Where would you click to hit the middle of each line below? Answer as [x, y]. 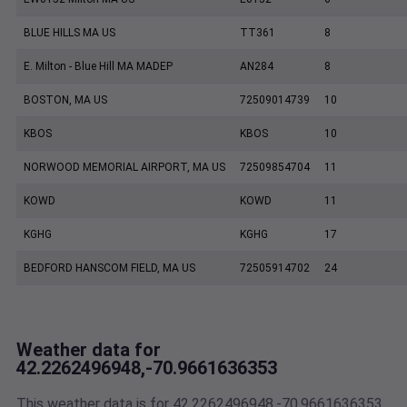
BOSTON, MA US [65, 100]
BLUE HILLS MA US [69, 33]
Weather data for [89, 350]
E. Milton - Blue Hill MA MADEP [98, 67]
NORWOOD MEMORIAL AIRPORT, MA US [124, 168]
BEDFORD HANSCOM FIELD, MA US [109, 268]
